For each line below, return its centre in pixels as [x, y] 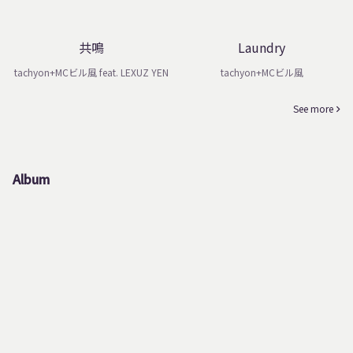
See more [313, 109]
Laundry [262, 47]
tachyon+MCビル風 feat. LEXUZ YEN [91, 72]
